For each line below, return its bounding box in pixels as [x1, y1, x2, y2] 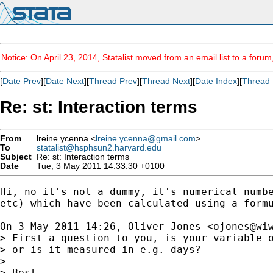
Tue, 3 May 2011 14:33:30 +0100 [32, 161, 165, 171]
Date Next [46, 76, 84, 86]
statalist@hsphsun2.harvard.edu [37, 143, 161, 152]
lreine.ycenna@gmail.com [96, 133, 196, 143]
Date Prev [2, 76, 41, 86]
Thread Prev [89, 76, 137, 86]
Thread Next [142, 76, 190, 86]
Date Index [195, 76, 237, 86]
